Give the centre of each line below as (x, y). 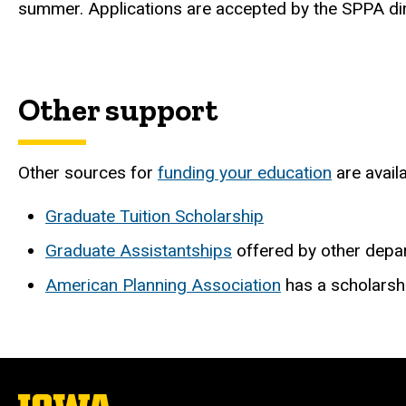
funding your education (245, 173)
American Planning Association (163, 285)
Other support (118, 110)
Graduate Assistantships (139, 250)
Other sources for (88, 173)
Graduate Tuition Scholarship (155, 216)
